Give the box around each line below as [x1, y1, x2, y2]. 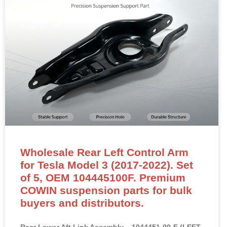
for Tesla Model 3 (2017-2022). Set [20, 159, 193, 171]
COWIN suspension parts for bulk [20, 184, 192, 197]
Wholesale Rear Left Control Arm [20, 146, 188, 159]
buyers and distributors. [20, 197, 144, 209]
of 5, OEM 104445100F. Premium [20, 172, 185, 184]
